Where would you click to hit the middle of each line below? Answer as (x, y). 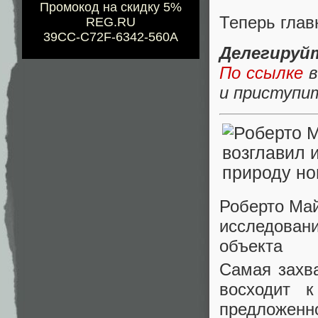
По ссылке (261, 72)
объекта (251, 246)
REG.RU (111, 22)
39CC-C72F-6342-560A (111, 37)
